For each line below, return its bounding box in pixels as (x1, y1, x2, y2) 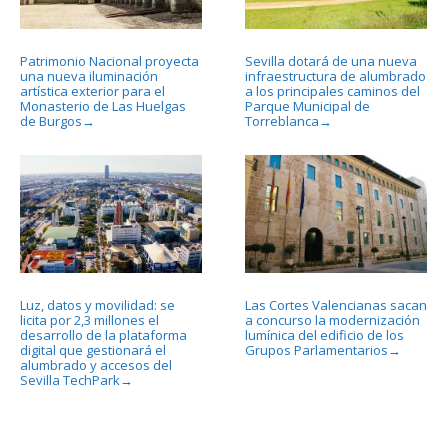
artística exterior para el (20, 81, 165, 100)
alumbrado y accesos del (20, 355, 172, 374)
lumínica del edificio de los (244, 325, 404, 344)
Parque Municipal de (244, 96, 370, 115)
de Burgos (20, 111, 82, 130)
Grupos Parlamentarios (244, 340, 388, 359)
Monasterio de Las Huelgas (20, 96, 186, 115)
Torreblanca (244, 111, 319, 130)
